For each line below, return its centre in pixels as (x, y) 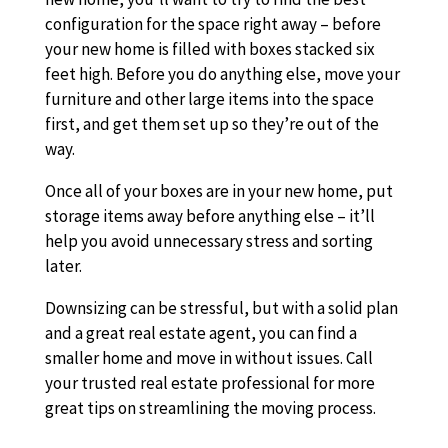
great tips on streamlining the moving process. (210, 408)
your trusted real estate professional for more (209, 383)
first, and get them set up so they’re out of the (211, 124)
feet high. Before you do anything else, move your (222, 74)
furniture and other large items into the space (209, 99)
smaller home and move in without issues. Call (208, 358)
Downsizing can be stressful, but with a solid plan (221, 308)
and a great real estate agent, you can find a (200, 333)
